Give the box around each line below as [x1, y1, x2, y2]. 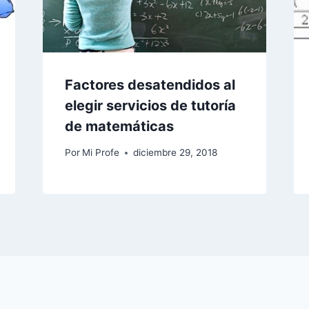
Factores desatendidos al [64, 76, 235, 93]
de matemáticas [64, 117, 174, 134]
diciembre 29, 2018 [132, 147, 217, 159]
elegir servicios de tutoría [64, 97, 236, 114]
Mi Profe [81, 147, 119, 159]
